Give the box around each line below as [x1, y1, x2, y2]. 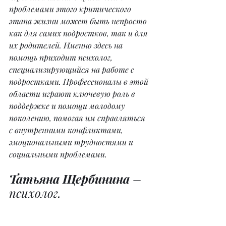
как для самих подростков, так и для [9, 27, 150, 38]
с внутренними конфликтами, [9, 124, 125, 135]
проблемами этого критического [9, 3, 133, 14]
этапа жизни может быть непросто [9, 15, 149, 26]
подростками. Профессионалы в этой [9, 76, 150, 87]
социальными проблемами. [9, 148, 107, 159]
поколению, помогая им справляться [9, 112, 147, 123]
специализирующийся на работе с [9, 64, 136, 75]
